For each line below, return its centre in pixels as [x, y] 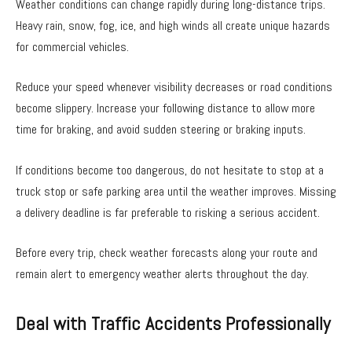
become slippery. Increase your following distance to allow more [165, 108]
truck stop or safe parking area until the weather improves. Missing [176, 191]
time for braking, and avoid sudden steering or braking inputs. [161, 130]
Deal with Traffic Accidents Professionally [173, 323]
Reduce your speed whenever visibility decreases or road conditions [174, 87]
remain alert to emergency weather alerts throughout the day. [162, 274]
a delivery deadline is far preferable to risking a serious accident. [168, 212]
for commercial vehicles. [72, 46]
